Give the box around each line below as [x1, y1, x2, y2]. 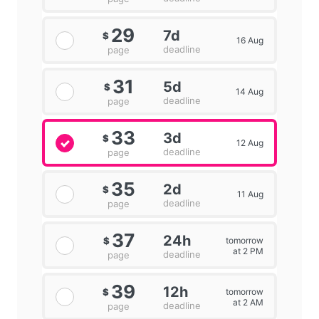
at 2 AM [232, 296, 263, 308]
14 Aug [235, 86, 263, 98]
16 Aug [236, 35, 263, 46]
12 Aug [236, 137, 263, 149]
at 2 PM [232, 245, 263, 256]
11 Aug [236, 189, 263, 200]
